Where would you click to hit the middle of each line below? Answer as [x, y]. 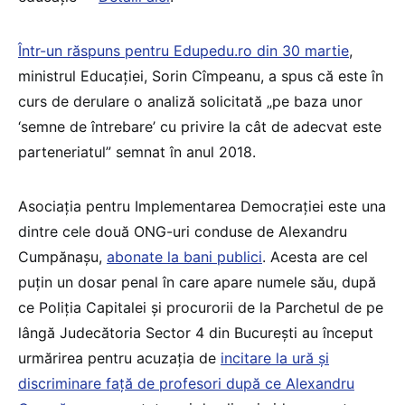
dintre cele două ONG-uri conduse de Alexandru [183, 231]
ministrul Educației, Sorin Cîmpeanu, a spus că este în [201, 75]
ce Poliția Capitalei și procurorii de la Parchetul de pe [201, 307]
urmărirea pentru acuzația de [119, 358]
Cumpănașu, [62, 256]
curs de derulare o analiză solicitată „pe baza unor [190, 101]
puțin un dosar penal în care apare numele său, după [197, 282]
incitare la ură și [275, 358]
